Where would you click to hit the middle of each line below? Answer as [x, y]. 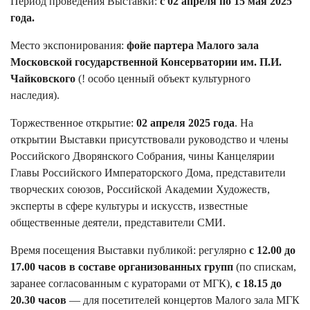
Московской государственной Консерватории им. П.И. [146, 62]
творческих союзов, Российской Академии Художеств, [140, 189]
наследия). [35, 95]
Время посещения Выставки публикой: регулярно [130, 250]
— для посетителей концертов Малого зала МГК [183, 300]
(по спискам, [265, 266]
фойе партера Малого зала [193, 45]
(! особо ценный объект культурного [164, 78]
